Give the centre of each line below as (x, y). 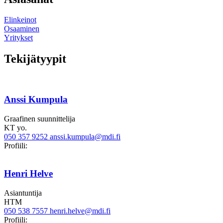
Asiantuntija (23, 193)
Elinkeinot (20, 20)
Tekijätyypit (35, 59)
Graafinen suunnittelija (40, 118)
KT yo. (15, 127)
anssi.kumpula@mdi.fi (85, 136)
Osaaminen (22, 29)
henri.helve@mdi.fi (80, 211)
